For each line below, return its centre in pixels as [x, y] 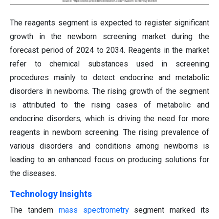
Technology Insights [51, 194]
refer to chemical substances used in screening [109, 64]
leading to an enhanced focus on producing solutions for [109, 159]
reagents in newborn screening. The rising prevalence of [109, 132]
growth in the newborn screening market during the [109, 36]
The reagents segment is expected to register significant [109, 22]
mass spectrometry [94, 210]
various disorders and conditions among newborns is [109, 146]
